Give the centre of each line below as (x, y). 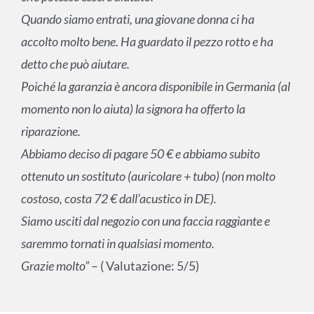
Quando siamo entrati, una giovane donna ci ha (137, 19)
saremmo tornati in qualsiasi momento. (117, 244)
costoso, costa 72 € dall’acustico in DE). (118, 199)
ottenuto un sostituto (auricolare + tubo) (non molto (148, 176)
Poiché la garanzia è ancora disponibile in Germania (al (155, 87)
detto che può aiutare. (75, 64)
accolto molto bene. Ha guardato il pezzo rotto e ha (147, 42)
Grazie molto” (56, 266)
